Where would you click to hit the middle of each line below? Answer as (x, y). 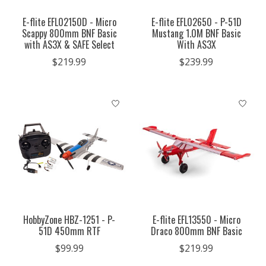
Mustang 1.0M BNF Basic (196, 34)
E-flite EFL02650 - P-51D (196, 22)
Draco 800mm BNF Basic (196, 231)
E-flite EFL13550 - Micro (196, 220)
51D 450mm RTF (69, 231)
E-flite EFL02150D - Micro (69, 22)
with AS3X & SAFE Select (69, 45)
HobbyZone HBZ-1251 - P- (69, 220)
